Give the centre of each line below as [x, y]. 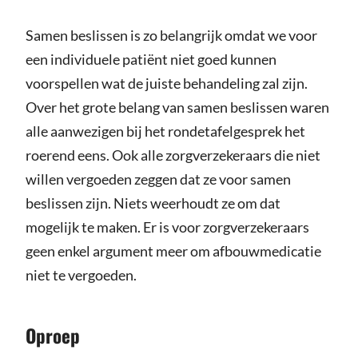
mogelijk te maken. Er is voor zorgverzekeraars [167, 227]
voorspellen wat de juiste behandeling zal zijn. [166, 84]
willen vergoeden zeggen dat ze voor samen [158, 179]
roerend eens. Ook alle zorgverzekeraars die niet [173, 155]
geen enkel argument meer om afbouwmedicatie [173, 251]
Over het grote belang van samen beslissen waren [177, 107]
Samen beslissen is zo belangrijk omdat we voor [171, 36]
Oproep [52, 335]
